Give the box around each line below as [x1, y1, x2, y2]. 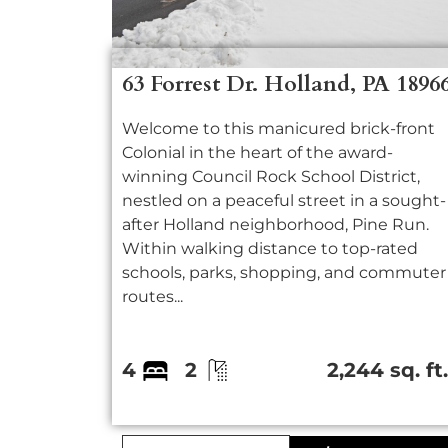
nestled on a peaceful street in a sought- [122, 191, 446, 210]
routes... [122, 287, 183, 306]
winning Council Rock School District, [122, 167, 420, 186]
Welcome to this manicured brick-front [122, 119, 435, 138]
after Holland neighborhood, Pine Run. [122, 215, 429, 234]
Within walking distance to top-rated [122, 239, 418, 258]
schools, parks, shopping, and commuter [122, 263, 446, 282]
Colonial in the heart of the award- [122, 143, 393, 162]
